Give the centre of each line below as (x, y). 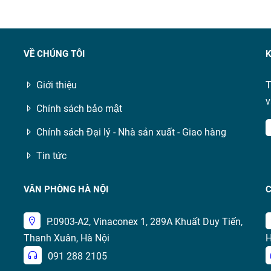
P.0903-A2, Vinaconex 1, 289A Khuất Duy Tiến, (144, 222)
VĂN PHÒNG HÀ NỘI (66, 189)
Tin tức (51, 156)
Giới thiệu (56, 85)
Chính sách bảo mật (79, 109)
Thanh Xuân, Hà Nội (66, 238)
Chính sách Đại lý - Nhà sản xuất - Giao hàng (131, 132)
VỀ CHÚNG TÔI (54, 54)
